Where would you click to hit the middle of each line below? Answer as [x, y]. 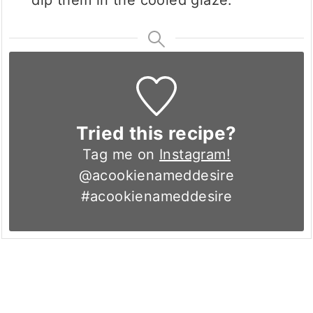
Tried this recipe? [156, 133]
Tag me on [121, 155]
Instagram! [195, 155]
